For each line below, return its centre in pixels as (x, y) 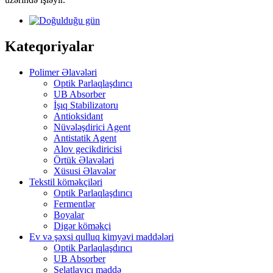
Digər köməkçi (82, 226)
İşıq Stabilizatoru (86, 105)
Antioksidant (78, 116)
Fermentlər (74, 204)
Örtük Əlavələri (84, 160)
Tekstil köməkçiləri (66, 182)
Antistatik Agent (85, 138)
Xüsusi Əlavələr (85, 171)
